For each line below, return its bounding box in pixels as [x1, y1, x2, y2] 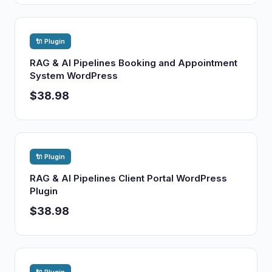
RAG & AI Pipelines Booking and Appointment [30, 57, 237, 69]
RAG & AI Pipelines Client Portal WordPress [30, 172, 227, 184]
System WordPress [30, 70, 118, 81]
